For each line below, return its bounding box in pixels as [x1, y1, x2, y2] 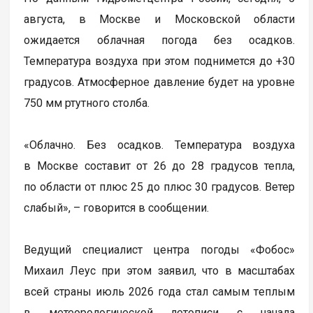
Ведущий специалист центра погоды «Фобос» [24, 243, 296, 257]
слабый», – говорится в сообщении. [24, 201, 210, 215]
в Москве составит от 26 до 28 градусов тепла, [24, 159, 296, 173]
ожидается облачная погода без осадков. [24, 34, 296, 48]
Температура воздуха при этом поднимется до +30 [24, 54, 296, 68]
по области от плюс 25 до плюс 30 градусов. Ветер [24, 180, 296, 194]
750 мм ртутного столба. [24, 96, 150, 110]
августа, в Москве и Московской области [24, 13, 296, 27]
